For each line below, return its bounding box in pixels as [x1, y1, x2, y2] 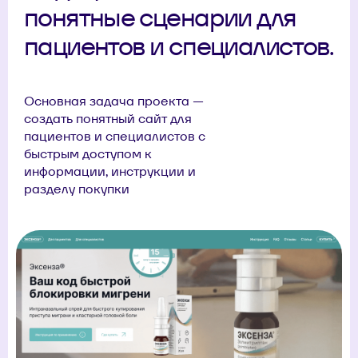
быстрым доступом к [24, 145, 152, 162]
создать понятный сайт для [24, 109, 192, 127]
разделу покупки [24, 180, 129, 197]
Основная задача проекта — [24, 92, 204, 109]
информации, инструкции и [24, 162, 196, 180]
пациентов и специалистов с [24, 127, 205, 145]
